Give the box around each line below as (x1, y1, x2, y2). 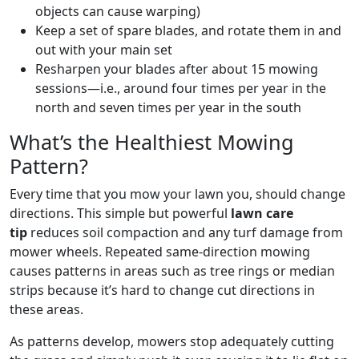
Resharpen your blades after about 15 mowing (35, 60, 318, 79)
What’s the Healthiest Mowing (10, 128, 294, 156)
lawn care (231, 204, 293, 223)
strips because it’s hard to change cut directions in (10, 281, 315, 300)
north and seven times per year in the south (35, 99, 301, 117)
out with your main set (35, 41, 172, 59)
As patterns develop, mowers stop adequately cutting (10, 333, 334, 351)
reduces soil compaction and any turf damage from (27, 224, 343, 242)
